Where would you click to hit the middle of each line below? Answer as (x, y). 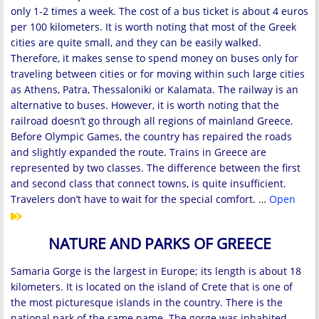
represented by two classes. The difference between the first (156, 168)
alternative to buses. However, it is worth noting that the (145, 105)
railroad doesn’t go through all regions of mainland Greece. (152, 121)
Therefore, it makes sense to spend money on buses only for (155, 58)
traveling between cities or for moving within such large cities (158, 74)
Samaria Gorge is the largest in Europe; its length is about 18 (156, 271)
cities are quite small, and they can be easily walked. (136, 43)
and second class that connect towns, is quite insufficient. (148, 184)
